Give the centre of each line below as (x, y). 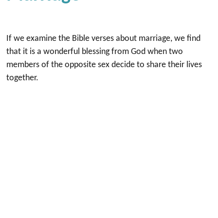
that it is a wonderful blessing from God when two (95, 52)
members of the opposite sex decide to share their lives (104, 65)
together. (23, 78)
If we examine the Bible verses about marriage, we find (104, 39)
